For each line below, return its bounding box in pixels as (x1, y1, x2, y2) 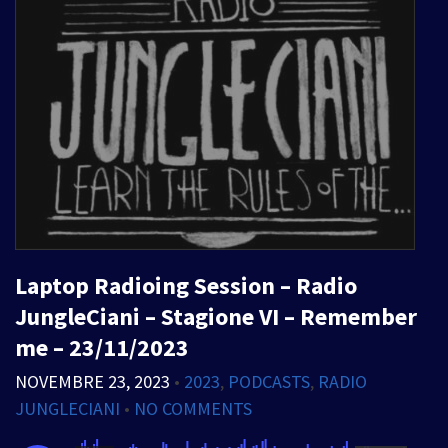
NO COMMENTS (134, 397, 252, 420)
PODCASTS (228, 370, 310, 393)
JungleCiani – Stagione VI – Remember (15, 301, 417, 332)
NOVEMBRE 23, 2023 (15, 370, 170, 393)
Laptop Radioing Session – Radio (15, 270, 357, 301)
